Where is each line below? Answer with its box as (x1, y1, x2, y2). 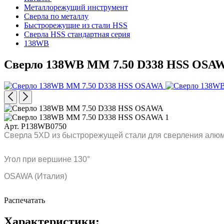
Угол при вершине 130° (4, 154, 90, 163)
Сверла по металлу (24, 12, 88, 20)
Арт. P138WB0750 (4, 121, 66, 130)
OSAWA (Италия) (4, 171, 67, 180)
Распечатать (4, 195, 45, 204)
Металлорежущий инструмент (24, 3, 128, 11)
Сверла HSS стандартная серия (24, 30, 130, 38)
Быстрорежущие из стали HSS (24, 21, 127, 29)
